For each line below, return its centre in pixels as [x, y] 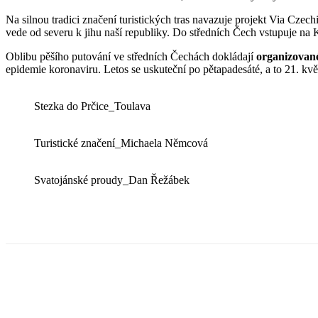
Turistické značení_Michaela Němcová [121, 143]
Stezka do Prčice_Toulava [92, 106]
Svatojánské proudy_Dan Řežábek [112, 180]
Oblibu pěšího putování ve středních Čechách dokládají [131, 56]
